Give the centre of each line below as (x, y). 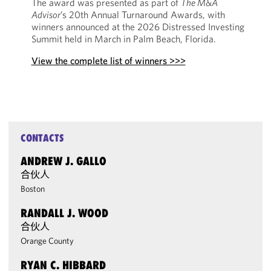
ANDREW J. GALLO (64, 161)
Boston (33, 189)
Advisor (46, 15)
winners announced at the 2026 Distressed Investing (138, 27)
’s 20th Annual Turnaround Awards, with (142, 15)
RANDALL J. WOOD (65, 213)
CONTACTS (43, 138)
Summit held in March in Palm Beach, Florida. (123, 39)
